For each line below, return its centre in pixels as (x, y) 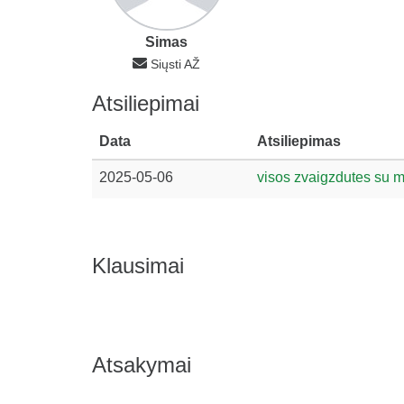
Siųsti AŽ (175, 64)
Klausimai (138, 266)
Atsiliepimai (146, 103)
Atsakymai (142, 365)
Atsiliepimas (299, 141)
